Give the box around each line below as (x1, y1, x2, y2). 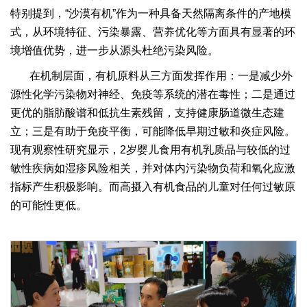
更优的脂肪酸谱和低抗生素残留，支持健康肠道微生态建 (10, 107, 284, 119)
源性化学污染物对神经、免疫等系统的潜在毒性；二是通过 (10, 88, 295, 101)
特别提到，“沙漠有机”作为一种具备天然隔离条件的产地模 (10, 8, 291, 20)
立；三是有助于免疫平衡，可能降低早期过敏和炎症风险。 (10, 125, 295, 138)
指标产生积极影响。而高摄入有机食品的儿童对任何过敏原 (10, 181, 295, 193)
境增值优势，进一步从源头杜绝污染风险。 (10, 45, 219, 57)
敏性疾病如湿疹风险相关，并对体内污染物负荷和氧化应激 (10, 162, 295, 175)
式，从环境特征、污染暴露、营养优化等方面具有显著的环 (10, 26, 295, 38)
